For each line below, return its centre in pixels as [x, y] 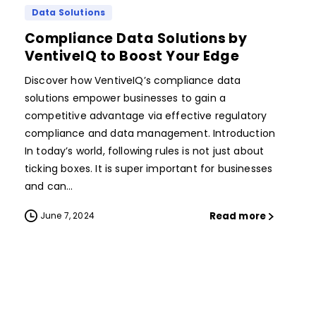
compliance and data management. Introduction [152, 134]
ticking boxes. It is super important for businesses [149, 169]
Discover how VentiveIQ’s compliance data [133, 81]
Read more [237, 216]
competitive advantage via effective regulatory [146, 116]
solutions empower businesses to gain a [126, 98]
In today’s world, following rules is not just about [145, 151]
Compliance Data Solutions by [136, 39]
